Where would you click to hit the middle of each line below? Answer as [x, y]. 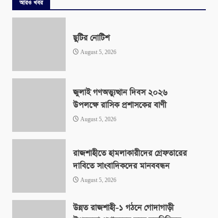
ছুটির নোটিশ [91, 38]
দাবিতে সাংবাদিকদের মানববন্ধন [121, 166]
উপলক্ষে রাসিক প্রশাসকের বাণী [120, 105]
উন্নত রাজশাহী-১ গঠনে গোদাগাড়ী [123, 208]
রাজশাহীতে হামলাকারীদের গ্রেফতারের [130, 153]
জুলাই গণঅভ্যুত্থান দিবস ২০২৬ [120, 92]
